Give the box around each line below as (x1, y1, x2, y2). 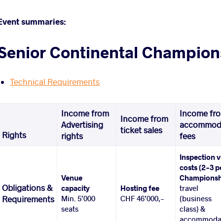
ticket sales (120, 125, 163, 136)
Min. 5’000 (61, 193, 96, 204)
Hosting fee (120, 183, 160, 193)
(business (180, 193, 212, 204)
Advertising (61, 119, 104, 130)
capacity (61, 183, 90, 193)
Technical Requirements (10, 76, 100, 87)
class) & (180, 204, 206, 214)
